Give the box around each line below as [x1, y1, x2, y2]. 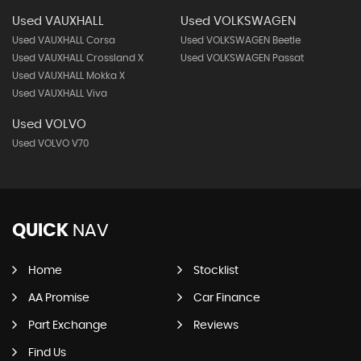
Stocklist [193, 265, 239, 276]
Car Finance [193, 293, 260, 304]
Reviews [193, 320, 239, 331]
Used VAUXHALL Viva [12, 89, 107, 98]
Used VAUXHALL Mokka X [12, 71, 125, 81]
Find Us [28, 347, 66, 359]
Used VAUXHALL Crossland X [12, 53, 143, 63]
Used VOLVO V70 [12, 139, 89, 148]
